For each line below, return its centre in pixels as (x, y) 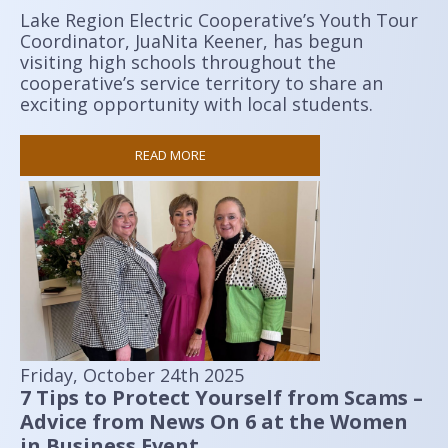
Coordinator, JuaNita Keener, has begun (191, 41)
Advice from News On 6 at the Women (214, 421)
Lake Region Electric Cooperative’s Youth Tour (219, 20)
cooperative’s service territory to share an (201, 83)
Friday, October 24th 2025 (132, 375)
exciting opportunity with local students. (196, 104)
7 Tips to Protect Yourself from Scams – (221, 397)
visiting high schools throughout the (178, 62)
